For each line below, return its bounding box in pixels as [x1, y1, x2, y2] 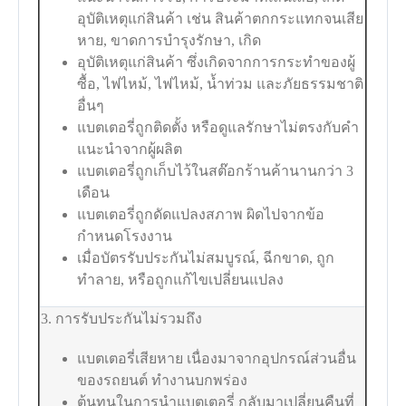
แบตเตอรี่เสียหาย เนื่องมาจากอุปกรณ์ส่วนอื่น [77, 350, 357, 366]
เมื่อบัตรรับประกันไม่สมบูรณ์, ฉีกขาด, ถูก [77, 249, 335, 266]
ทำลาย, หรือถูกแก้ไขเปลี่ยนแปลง [77, 271, 285, 287]
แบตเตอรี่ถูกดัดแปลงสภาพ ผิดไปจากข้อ [77, 206, 325, 222]
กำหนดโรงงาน [77, 227, 173, 244]
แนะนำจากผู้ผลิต [77, 140, 183, 157]
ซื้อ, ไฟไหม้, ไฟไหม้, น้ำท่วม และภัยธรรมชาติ [77, 75, 364, 92]
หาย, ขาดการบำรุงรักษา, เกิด [77, 32, 262, 48]
